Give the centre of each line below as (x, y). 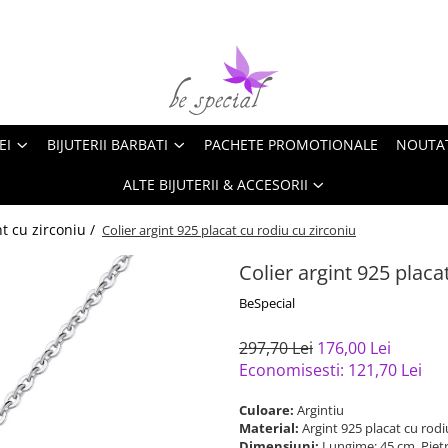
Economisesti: (293, 370)
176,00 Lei (354, 348)
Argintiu (322, 410)
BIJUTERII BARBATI (107, 144)
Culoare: (268, 410)
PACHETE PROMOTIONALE (291, 144)
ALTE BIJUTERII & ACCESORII (215, 184)
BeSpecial (267, 303)
